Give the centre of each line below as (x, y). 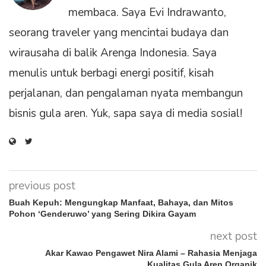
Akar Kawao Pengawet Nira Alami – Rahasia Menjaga (151, 253)
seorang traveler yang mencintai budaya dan (119, 32)
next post (234, 236)
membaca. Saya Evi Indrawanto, (147, 12)
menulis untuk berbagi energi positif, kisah (111, 73)
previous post (42, 186)
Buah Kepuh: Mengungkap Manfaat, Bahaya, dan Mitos (121, 202)
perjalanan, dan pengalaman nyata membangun (126, 93)
